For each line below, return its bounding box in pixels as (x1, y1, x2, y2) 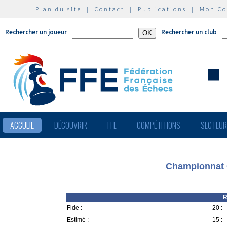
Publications (138, 5, 186, 13)
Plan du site (35, 5, 82, 13)
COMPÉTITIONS (137, 119, 180, 131)
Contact (95, 5, 125, 13)
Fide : (67, 204, 82, 211)
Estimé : (67, 216, 89, 223)
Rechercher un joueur (5, 28, 67, 36)
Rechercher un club (161, 28, 217, 36)
